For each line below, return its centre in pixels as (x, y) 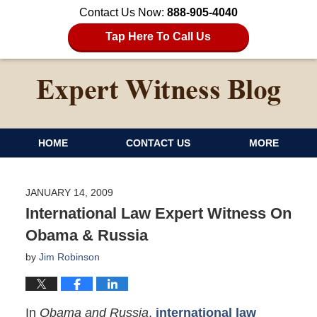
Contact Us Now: (123, 12)
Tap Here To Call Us (158, 36)
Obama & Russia (86, 235)
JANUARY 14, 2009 (69, 192)
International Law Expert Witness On (158, 213)
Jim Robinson (69, 257)
